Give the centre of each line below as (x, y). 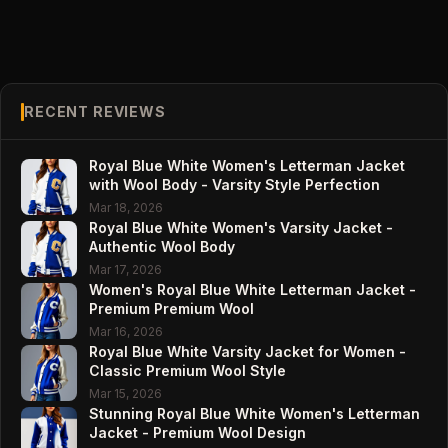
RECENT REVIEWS (95, 111)
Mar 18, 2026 (126, 207)
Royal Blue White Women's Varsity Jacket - (241, 227)
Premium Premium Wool (171, 308)
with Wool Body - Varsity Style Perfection (234, 184)
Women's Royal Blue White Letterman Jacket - (252, 289)
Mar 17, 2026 (125, 269)
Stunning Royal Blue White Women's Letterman (254, 413)
